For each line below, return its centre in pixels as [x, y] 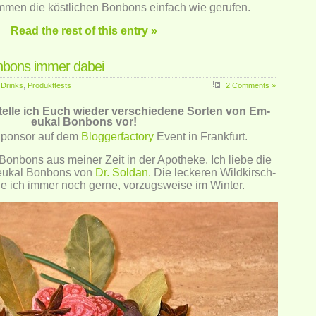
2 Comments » [251, 85]
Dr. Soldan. [123, 172]
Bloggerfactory [117, 136]
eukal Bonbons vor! [84, 122]
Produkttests [49, 85]
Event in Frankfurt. [200, 136]
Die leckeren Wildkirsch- [213, 172]
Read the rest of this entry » [84, 31]
